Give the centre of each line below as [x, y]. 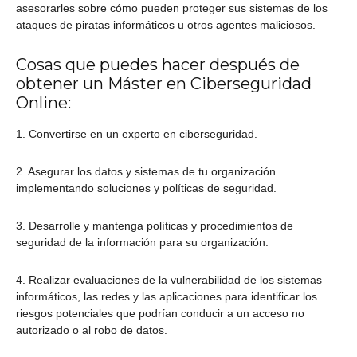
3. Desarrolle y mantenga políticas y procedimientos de [155, 226]
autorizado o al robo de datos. [92, 330]
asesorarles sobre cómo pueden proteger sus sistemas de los [172, 8]
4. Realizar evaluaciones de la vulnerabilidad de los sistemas [169, 280]
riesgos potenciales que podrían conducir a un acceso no [160, 314]
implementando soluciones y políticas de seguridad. [146, 188]
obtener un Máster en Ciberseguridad [164, 84]
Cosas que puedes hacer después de [158, 65]
